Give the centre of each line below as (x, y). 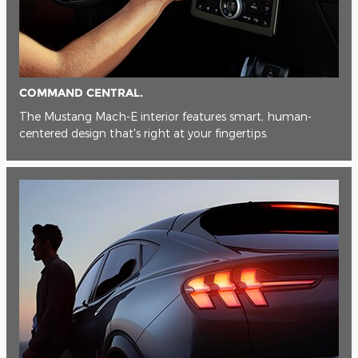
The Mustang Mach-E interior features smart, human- (165, 117)
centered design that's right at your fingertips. (144, 133)
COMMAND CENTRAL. (81, 92)
